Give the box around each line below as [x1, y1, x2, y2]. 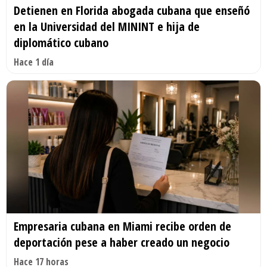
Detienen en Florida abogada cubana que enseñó [14, 2, 250, 18]
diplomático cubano [14, 34, 108, 51]
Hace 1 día [14, 55, 54, 69]
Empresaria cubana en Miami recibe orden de [14, 218, 231, 235]
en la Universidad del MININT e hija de [14, 18, 200, 35]
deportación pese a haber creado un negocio [14, 234, 229, 251]
